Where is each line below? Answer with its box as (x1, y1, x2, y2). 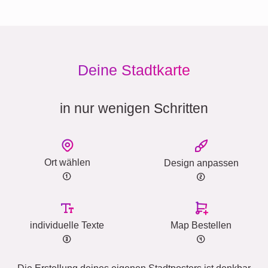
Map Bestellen (170, 220, 232, 230)
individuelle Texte (30, 220, 104, 230)
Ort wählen (44, 157, 90, 167)
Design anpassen (163, 157, 239, 168)
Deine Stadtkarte (78, 61, 190, 78)
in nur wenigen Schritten (60, 100, 208, 116)
